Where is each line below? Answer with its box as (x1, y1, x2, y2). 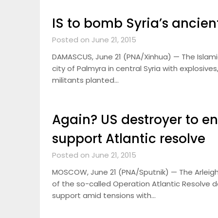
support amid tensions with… (52, 190, 156, 200)
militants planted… (52, 75, 119, 85)
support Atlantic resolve (52, 130, 205, 147)
